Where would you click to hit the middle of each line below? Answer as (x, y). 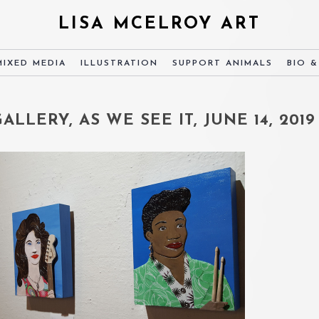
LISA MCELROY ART (159, 24)
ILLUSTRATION (119, 63)
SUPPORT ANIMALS (223, 63)
